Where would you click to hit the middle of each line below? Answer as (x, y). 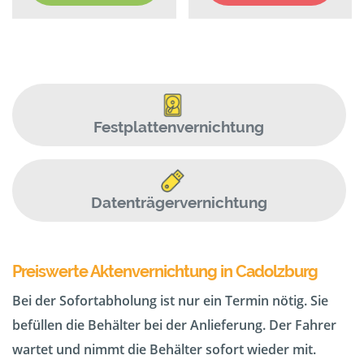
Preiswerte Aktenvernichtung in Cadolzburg (165, 272)
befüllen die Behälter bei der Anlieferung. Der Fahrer (174, 325)
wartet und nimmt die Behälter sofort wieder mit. (164, 350)
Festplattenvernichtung (179, 126)
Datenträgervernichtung (179, 203)
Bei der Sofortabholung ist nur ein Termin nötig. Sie (170, 301)
